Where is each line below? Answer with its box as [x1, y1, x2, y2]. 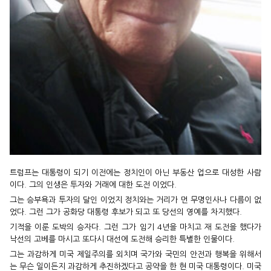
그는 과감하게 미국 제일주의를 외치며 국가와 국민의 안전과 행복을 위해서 [10, 250, 261, 258]
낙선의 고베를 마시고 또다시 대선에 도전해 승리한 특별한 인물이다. [10, 235, 235, 243]
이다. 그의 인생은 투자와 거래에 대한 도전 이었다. [10, 180, 177, 189]
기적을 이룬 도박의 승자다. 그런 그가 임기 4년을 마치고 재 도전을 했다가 [10, 223, 261, 231]
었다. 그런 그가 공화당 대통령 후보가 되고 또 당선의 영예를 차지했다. [10, 207, 242, 216]
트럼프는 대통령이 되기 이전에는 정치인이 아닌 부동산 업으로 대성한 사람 [10, 168, 261, 177]
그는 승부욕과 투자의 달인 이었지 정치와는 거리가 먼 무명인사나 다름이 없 [10, 195, 261, 204]
